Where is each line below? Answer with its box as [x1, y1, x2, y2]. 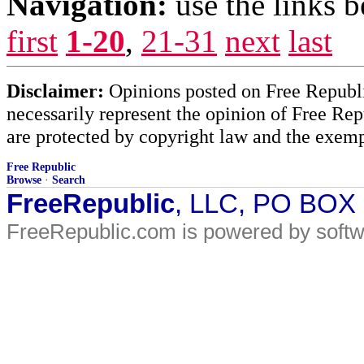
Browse [6, 174, 41, 186]
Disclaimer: [6, 80, 104, 102]
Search [52, 174, 85, 186]
